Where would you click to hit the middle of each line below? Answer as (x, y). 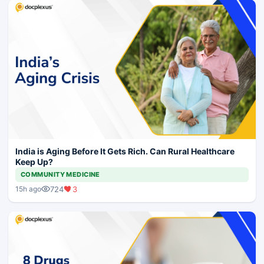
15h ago (28, 189)
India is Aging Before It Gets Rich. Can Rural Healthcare (125, 151)
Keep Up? (34, 161)
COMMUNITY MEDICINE (60, 174)
